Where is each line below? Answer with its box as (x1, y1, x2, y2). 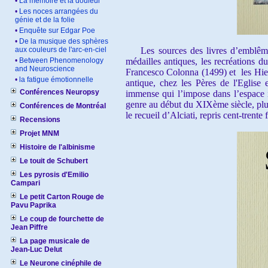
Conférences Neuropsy (20, 88, 99, 96)
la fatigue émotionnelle (19, 75, 93, 84)
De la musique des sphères (19, 37, 108, 45)
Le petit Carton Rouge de (20, 193, 104, 201)
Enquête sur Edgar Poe (19, 26, 95, 35)
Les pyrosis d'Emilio (20, 170, 89, 179)
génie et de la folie (15, 16, 75, 24)
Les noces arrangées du (19, 7, 98, 16)
